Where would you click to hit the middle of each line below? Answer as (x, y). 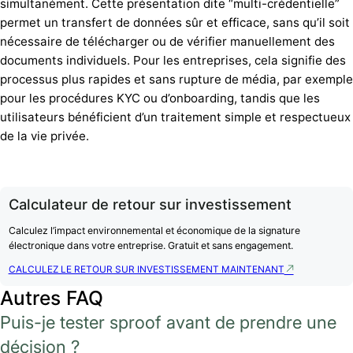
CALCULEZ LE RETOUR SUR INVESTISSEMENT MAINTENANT (146, 270)
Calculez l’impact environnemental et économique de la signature (154, 231)
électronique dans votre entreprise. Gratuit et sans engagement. (150, 246)
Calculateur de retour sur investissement (150, 204)
